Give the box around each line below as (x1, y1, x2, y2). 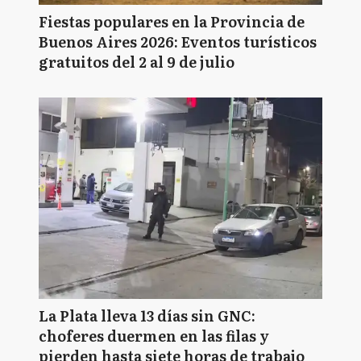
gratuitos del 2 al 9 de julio (39, 51, 234, 73)
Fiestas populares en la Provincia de (39, 10, 305, 32)
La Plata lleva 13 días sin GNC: (39, 305, 255, 326)
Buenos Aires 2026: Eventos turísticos (39, 31, 317, 52)
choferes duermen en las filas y (39, 325, 269, 346)
